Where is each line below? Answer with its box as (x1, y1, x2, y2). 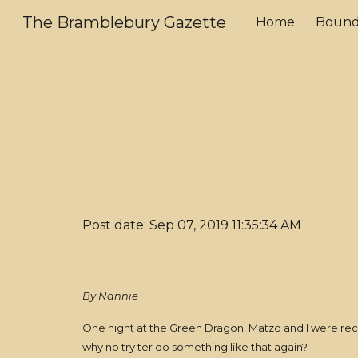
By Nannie (82, 289, 138, 302)
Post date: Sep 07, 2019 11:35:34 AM (82, 217, 301, 233)
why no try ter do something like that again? (82, 340, 312, 353)
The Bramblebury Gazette (22, 13, 226, 32)
